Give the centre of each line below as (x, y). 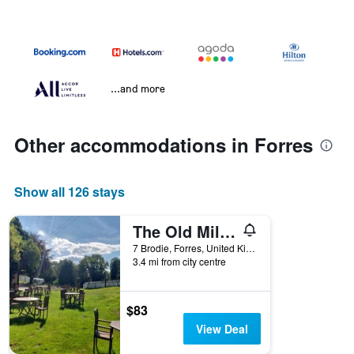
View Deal (222, 329)
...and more (138, 88)
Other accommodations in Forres (164, 145)
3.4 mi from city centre (179, 262)
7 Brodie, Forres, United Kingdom (250, 248)
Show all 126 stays (70, 192)
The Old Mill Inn (228, 232)
